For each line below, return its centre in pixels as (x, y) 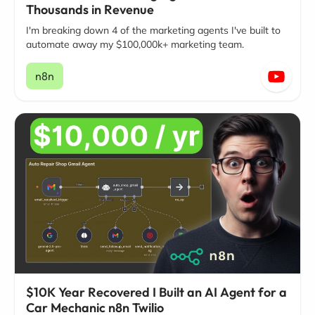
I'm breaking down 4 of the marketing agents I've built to (153, 30)
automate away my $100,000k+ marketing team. (135, 44)
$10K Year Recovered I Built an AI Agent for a (156, 292)
